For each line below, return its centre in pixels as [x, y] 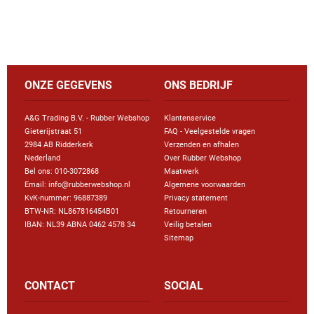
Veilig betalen [188, 225]
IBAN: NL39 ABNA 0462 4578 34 [80, 225]
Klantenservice [190, 118]
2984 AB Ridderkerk [59, 145]
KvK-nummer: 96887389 [66, 198]
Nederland [42, 158]
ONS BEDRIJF [198, 85]
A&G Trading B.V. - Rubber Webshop [87, 118]
